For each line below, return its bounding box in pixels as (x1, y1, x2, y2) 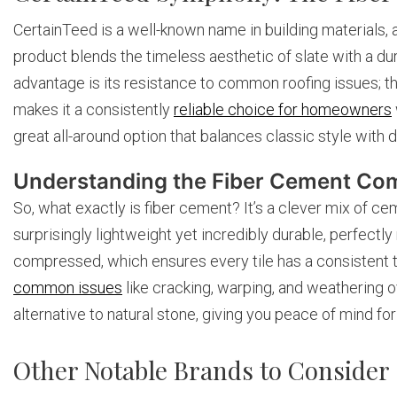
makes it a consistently (13, 100, 174, 119)
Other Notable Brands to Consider (13, 354, 390, 386)
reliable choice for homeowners (174, 100, 392, 119)
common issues (13, 278, 122, 297)
